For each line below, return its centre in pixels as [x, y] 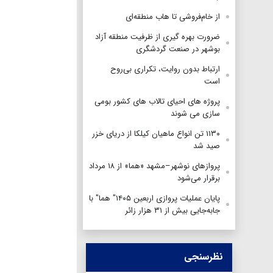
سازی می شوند [195, 113]
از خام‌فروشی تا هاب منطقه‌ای [173, 16]
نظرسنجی [204, 257]
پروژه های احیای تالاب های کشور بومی [157, 101]
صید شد [207, 146]
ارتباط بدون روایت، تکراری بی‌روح [165, 69]
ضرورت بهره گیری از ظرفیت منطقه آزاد [158, 37]
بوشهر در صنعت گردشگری [178, 49]
